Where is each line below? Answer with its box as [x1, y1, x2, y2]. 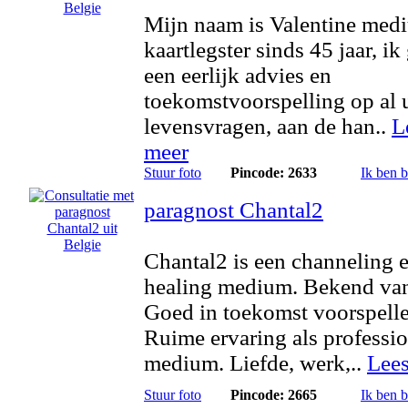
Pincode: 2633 [229, 165, 317, 180]
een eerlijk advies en [144, 63, 331, 87]
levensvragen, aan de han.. [144, 114, 392, 138]
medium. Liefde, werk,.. [144, 351, 367, 375]
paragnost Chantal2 [144, 198, 323, 222]
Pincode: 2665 [229, 387, 317, 403]
